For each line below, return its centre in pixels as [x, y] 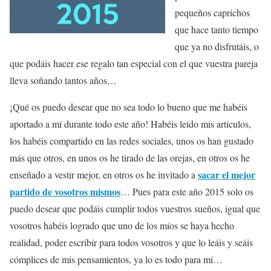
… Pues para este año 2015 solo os [187, 191]
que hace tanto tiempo [217, 29]
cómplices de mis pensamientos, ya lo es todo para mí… [116, 259]
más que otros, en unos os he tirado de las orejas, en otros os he [130, 157]
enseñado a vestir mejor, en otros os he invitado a [104, 174]
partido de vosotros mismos [65, 191]
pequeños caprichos [212, 12]
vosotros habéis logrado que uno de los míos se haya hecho [122, 225]
